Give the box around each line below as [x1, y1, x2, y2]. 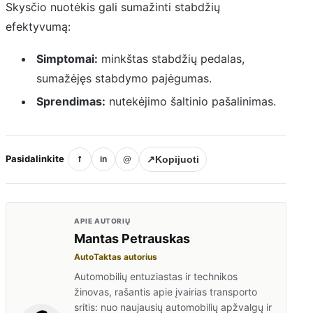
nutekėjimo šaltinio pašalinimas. [105, 94, 276, 108]
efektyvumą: [6, 19, 71, 34]
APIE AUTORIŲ [74, 216, 131, 225]
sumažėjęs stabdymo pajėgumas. [36, 71, 212, 86]
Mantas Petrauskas [74, 231, 190, 246]
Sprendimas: [36, 94, 105, 108]
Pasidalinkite [6, 153, 64, 165]
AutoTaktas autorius [74, 251, 157, 262]
